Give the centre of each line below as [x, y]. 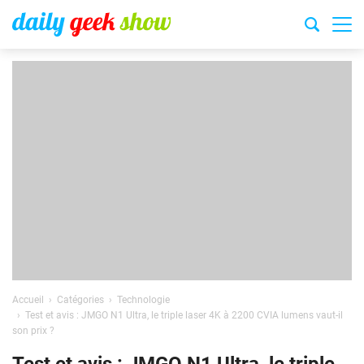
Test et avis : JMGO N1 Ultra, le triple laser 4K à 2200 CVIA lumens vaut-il [184, 315]
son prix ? [33, 331]
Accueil [28, 300]
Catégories [80, 300]
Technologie [143, 300]
